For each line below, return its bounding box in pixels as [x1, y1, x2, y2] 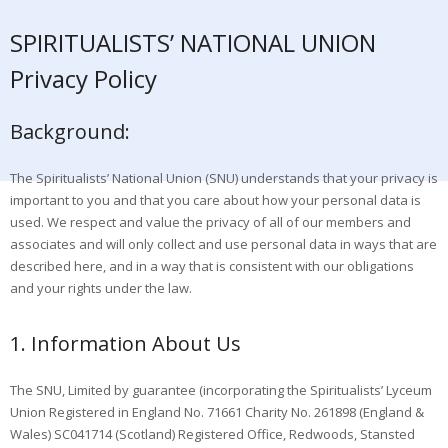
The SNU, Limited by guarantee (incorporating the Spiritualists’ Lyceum [10, 380, 432, 399]
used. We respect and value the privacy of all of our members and [10, 212, 411, 231]
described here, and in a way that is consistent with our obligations [10, 256, 414, 275]
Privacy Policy [10, 61, 157, 95]
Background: [10, 117, 130, 145]
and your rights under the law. [10, 278, 192, 297]
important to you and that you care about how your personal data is [10, 190, 421, 209]
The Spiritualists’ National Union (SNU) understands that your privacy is [10, 168, 438, 187]
